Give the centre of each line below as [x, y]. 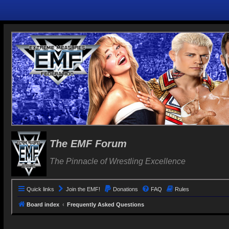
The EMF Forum [88, 144]
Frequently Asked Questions [106, 204]
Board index [43, 204]
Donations [125, 189]
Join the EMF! [83, 189]
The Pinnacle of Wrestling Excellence [118, 161]
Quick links [40, 189]
